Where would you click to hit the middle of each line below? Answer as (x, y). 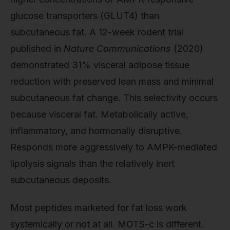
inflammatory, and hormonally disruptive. (96, 130)
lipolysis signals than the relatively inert (92, 163)
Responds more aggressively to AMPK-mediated (114, 147)
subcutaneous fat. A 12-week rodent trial (97, 32)
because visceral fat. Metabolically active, (99, 114)
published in (37, 48)
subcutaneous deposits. (61, 180)
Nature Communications (117, 48)
